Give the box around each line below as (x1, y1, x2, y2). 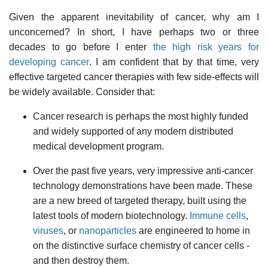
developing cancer (9, 56, 89, 67)
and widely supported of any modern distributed (33, 126, 233, 136)
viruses (33, 225, 63, 236)
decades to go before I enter (9, 41, 153, 52)
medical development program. (33, 141, 164, 151)
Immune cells (190, 210, 246, 221)
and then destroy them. (33, 255, 129, 266)
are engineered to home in (136, 225, 250, 236)
